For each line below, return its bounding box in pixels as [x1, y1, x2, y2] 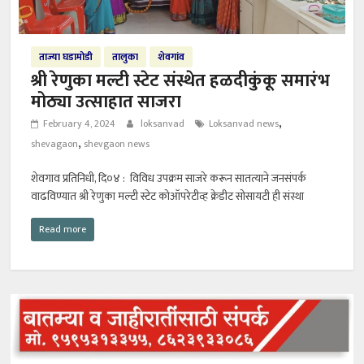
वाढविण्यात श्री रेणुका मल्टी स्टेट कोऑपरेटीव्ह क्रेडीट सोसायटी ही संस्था [31, 186, 305, 206]
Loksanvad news [209, 115, 279, 132]
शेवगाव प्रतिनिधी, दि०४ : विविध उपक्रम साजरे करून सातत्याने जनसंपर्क [31, 168, 307, 188]
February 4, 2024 [43, 115, 116, 132]
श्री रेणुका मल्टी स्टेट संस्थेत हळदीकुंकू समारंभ [31, 65, 331, 96]
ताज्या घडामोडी [39, 48, 93, 65]
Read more [39, 220, 87, 237]
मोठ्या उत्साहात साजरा [31, 86, 182, 117]
